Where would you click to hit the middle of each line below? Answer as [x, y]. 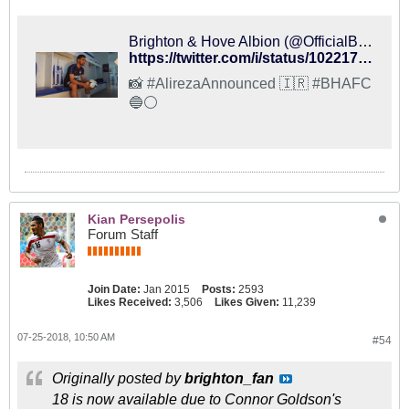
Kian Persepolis [136, 219]
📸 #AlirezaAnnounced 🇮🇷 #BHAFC [220, 84]
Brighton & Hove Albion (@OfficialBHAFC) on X [365, 42]
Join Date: [114, 289]
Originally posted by [118, 378]
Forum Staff [123, 234]
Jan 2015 [167, 289]
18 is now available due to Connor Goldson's [197, 399]
